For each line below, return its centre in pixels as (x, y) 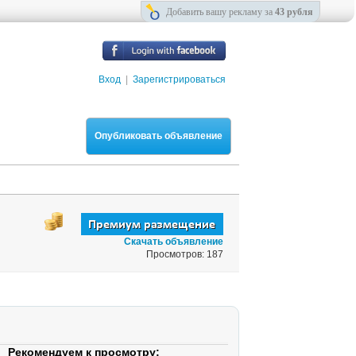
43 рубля (294, 12)
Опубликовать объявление (159, 136)
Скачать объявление (174, 242)
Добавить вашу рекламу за (221, 12)
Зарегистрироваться (179, 79)
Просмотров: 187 (185, 254)
